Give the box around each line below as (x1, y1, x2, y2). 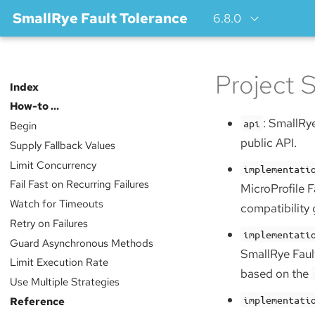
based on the (240, 266, 311, 281)
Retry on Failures (9, 215, 88, 231)
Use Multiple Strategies (9, 274, 120, 290)
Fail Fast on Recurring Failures (9, 176, 149, 192)
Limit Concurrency (9, 157, 96, 172)
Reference (9, 293, 65, 309)
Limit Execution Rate (9, 255, 108, 270)
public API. (240, 135, 297, 150)
